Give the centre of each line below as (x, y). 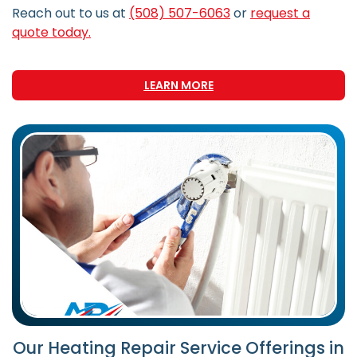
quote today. (51, 33)
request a (280, 14)
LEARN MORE (178, 85)
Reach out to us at (71, 14)
